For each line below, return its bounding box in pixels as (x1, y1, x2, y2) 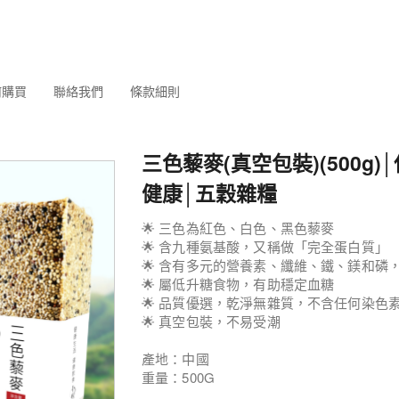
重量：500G (142, 368, 216, 387)
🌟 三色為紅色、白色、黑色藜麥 (142, 218, 335, 237)
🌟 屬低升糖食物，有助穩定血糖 (142, 274, 335, 293)
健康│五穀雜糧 (142, 178, 277, 208)
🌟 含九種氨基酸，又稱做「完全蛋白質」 (142, 237, 388, 256)
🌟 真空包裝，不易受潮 (142, 312, 281, 330)
